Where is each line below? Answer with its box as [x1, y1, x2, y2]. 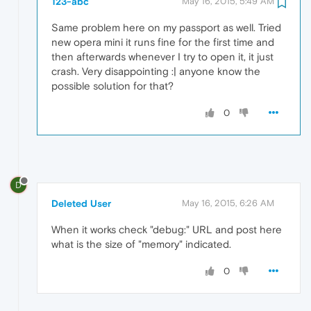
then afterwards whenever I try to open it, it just [51, 50, 274, 62]
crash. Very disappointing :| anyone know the [51, 65, 260, 77]
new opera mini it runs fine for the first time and [51, 35, 274, 48]
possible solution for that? [51, 79, 174, 92]
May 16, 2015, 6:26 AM [182, 198, 274, 209]
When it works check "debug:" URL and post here [51, 224, 282, 236]
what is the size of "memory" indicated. [51, 238, 231, 251]
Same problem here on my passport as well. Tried [51, 21, 281, 33]
